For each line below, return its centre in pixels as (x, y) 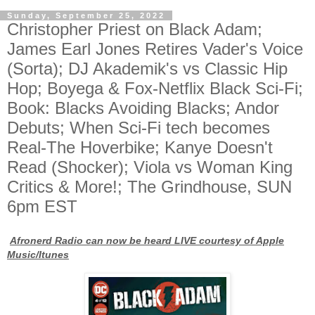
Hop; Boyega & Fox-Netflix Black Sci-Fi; (155, 89)
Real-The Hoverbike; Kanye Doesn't (140, 148)
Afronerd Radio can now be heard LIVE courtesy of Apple (147, 241)
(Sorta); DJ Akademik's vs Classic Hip (147, 69)
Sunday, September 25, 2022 (86, 16)
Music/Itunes (38, 255)
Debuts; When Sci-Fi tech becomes (139, 128)
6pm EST (42, 207)
